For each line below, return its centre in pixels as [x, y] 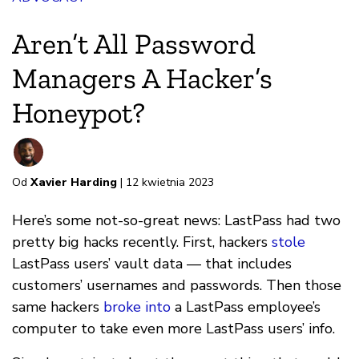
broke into [137, 307]
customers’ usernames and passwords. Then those [177, 286]
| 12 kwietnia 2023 [165, 183]
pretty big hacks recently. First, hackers [142, 242]
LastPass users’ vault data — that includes [152, 264]
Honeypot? [79, 113]
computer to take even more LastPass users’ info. [173, 329]
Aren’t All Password [134, 44]
